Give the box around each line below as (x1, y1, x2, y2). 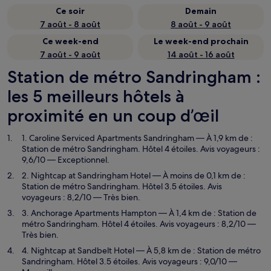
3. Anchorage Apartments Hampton (22, 207, 157, 218)
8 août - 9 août (171, 19, 231, 30)
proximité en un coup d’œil (7, 105, 219, 126)
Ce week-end (42, 36, 99, 47)
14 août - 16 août (167, 49, 235, 60)
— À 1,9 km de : (194, 132, 253, 143)
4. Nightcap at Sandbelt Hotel (22, 245, 134, 256)
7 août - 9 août (40, 49, 100, 60)
